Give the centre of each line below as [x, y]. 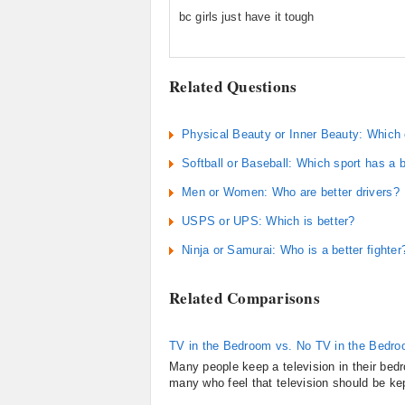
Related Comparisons [245, 298]
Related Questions [233, 86]
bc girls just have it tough [247, 17]
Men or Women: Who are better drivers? [291, 192]
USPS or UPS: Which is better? [268, 221]
